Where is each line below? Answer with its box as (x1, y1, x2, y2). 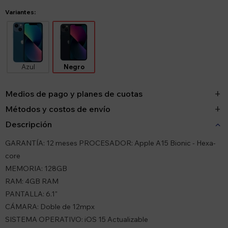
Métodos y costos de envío (5, 104, 110, 114)
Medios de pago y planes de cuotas (5, 89, 142, 99)
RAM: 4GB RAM (5, 177, 59, 186)
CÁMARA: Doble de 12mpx (5, 202, 95, 211)
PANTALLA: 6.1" (5, 189, 58, 198)
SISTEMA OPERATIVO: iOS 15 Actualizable (5, 215, 148, 224)
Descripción (5, 119, 52, 129)
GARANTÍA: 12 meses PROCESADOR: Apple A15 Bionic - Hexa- (5, 138, 216, 148)
